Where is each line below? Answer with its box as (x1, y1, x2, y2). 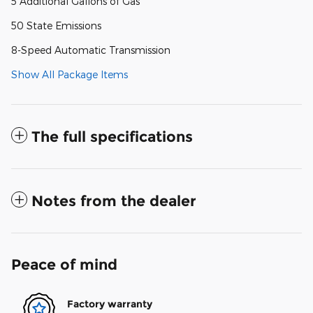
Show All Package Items (11, 68, 128, 81)
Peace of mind (11, 256, 117, 274)
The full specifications (31, 128, 193, 146)
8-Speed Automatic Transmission (11, 44, 170, 57)
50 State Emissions (11, 20, 101, 32)
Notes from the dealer (31, 192, 196, 210)
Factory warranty (67, 297, 152, 310)
